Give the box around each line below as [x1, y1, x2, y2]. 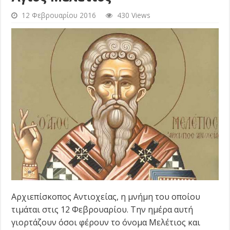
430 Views [117, 10, 151, 21]
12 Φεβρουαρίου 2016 [22, 10, 97, 21]
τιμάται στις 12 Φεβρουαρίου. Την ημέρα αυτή [11, 204, 194, 216]
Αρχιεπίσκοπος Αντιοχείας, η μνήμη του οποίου [11, 191, 201, 203]
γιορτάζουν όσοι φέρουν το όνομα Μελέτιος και [11, 217, 201, 228]
